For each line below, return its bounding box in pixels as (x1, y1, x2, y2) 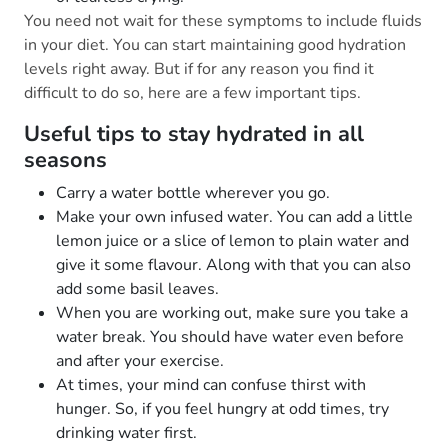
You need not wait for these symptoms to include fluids (24, 10, 422, 33)
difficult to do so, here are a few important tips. (24, 82, 361, 105)
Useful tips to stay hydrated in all (24, 119, 364, 150)
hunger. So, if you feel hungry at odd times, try (56, 398, 389, 421)
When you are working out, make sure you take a (56, 302, 408, 325)
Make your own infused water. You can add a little (56, 206, 413, 229)
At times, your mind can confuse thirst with (56, 374, 366, 397)
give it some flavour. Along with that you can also (56, 254, 411, 277)
